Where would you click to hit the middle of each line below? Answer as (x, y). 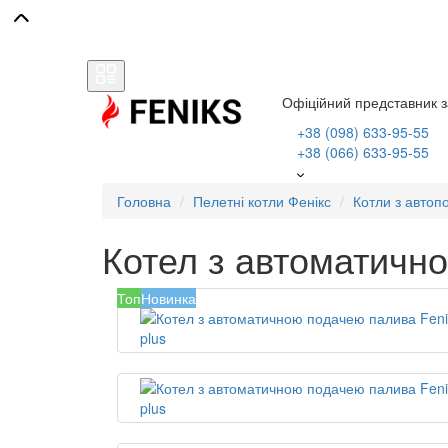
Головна (144, 201)
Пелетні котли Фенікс (262, 201)
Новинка (168, 298)
